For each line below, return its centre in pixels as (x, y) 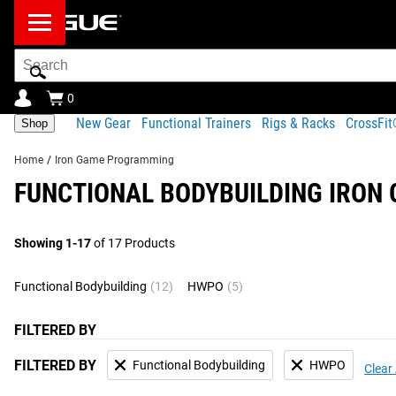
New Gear (103, 123)
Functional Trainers (196, 123)
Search (35, 56)
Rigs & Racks (298, 123)
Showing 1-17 (53, 243)
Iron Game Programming (114, 160)
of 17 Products (133, 243)
